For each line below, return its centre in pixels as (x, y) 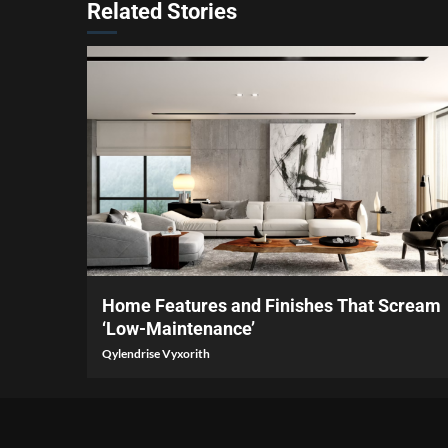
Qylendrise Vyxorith (156, 354)
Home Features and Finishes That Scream (271, 306)
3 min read (130, 252)
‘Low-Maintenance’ (178, 329)
